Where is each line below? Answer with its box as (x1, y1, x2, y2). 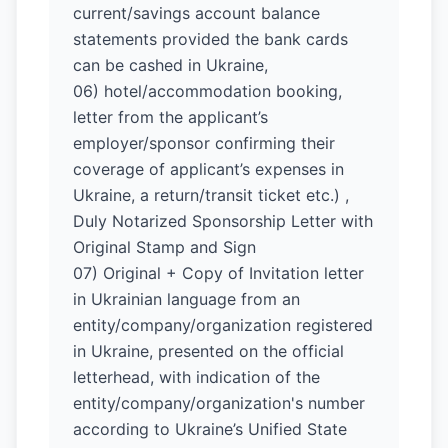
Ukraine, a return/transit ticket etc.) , (73, 185, 349, 205)
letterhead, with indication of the (73, 367, 320, 387)
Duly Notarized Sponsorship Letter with (73, 211, 373, 231)
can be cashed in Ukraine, (73, 55, 268, 75)
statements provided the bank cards (73, 29, 348, 49)
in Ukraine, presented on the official (73, 341, 344, 361)
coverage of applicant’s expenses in (73, 159, 344, 179)
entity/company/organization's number (73, 393, 365, 413)
